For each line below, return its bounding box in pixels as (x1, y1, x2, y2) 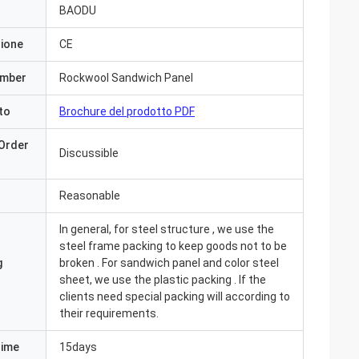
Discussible (59, 147, 119, 159)
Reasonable (59, 189, 120, 202)
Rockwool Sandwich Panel (59, 71, 193, 84)
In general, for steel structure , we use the (59, 223, 274, 236)
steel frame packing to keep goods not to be (59, 240, 287, 252)
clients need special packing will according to (59, 290, 290, 303)
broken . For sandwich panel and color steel (59, 256, 279, 269)
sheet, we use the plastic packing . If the (59, 273, 266, 286)
